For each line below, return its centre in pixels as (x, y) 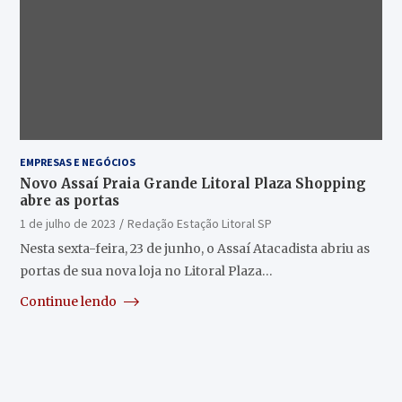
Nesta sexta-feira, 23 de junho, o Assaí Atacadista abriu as (194, 248)
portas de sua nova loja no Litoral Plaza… (146, 271)
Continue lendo (69, 301)
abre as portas (69, 200)
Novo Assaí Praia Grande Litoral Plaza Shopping (192, 183)
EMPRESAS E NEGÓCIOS (77, 162)
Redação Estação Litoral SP (199, 223)
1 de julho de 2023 (67, 223)
